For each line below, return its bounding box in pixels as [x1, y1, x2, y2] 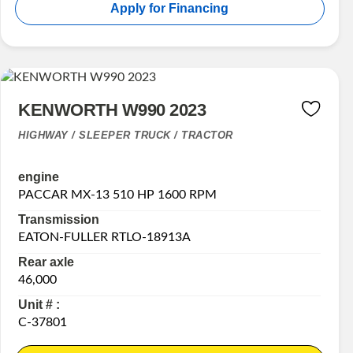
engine [18, 170, 60, 184]
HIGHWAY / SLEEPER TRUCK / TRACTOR [18, 129, 233, 142]
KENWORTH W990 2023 [18, 100, 206, 121]
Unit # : [18, 298, 61, 312]
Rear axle [18, 255, 75, 269]
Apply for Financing [110, 2, 229, 16]
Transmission [18, 213, 100, 227]
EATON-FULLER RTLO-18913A [18, 231, 191, 244]
